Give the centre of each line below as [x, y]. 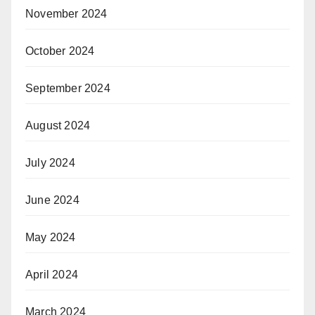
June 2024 [52, 200]
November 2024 [66, 14]
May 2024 [51, 238]
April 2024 [52, 275]
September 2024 [68, 89]
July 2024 [50, 163]
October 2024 [60, 51]
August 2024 [58, 126]
